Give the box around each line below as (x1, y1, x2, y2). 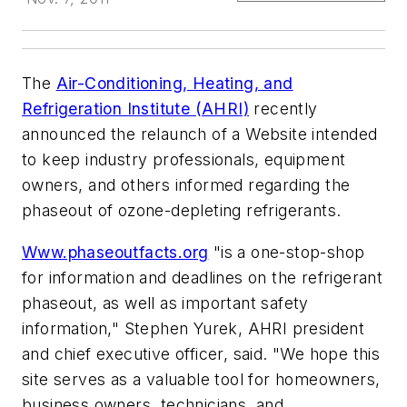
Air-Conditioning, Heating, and (55, 74, 293, 93)
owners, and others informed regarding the (22, 175, 351, 194)
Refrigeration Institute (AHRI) (22, 99, 249, 118)
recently (249, 99, 318, 118)
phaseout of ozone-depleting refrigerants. (22, 201, 342, 220)
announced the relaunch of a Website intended (22, 124, 378, 144)
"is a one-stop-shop (208, 242, 365, 262)
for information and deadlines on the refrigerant (22, 267, 383, 287)
